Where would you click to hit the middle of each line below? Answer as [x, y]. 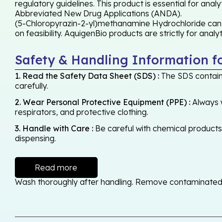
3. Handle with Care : [54, 129]
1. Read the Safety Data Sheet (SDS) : [87, 76]
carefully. [31, 86]
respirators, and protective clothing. [82, 112]
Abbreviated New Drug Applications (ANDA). [98, 13]
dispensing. [35, 139]
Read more [56, 168]
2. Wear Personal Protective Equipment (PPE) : [103, 102]
